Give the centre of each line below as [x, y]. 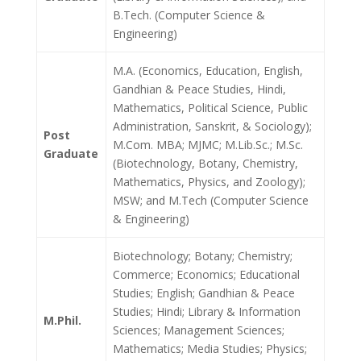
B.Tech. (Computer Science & [189, 15]
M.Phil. [62, 320]
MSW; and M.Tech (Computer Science [211, 200]
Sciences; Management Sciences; [199, 330]
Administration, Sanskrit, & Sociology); [212, 126]
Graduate [71, 154]
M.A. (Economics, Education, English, [208, 71]
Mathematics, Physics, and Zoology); [209, 182]
